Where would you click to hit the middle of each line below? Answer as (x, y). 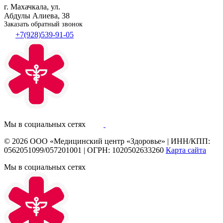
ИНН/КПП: (190, 141)
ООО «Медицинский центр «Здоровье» (98, 141)
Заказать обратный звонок (43, 24)
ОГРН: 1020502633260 (125, 150)
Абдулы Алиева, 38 (37, 15)
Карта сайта (186, 150)
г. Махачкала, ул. (32, 6)
